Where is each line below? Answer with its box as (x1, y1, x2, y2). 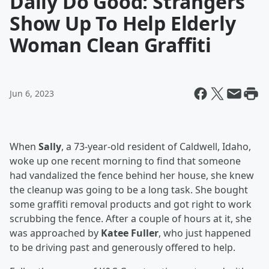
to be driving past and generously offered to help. (10, 241, 235, 254)
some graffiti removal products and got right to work (10, 198, 252, 211)
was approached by (10, 226, 101, 240)
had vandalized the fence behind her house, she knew (10, 169, 254, 182)
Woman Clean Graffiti (10, 32, 211, 58)
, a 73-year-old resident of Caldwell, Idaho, (61, 140, 251, 153)
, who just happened (159, 226, 251, 240)
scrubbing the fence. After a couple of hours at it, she (10, 212, 252, 225)
